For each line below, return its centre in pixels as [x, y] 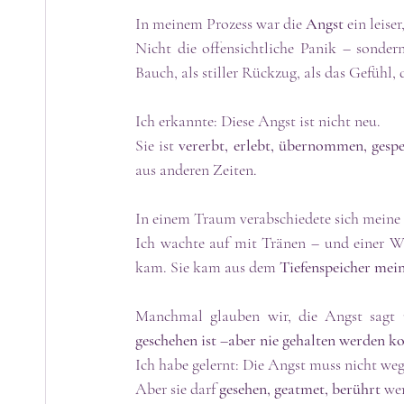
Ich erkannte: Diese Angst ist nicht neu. [258, 120]
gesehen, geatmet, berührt [300, 388]
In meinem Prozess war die [220, 23]
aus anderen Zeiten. [196, 169]
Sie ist [157, 145]
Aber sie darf [177, 388]
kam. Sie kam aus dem [207, 266]
